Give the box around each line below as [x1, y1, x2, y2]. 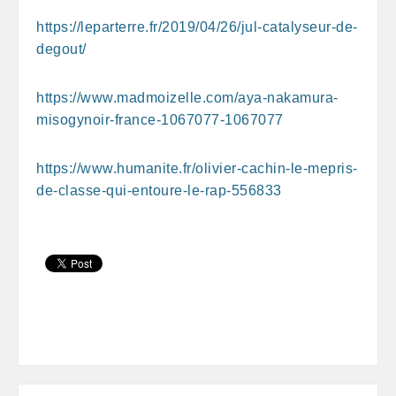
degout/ [36, 41, 87, 57]
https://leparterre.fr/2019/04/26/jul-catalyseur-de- [36, 19, 358, 34]
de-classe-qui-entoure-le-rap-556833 [36, 182, 282, 198]
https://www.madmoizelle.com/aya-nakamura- [36, 89, 339, 105]
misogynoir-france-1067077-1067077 [36, 111, 284, 127]
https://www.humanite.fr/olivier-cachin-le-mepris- [36, 160, 358, 176]
